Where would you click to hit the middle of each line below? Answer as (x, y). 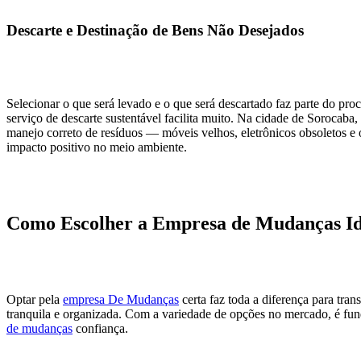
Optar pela (35, 299)
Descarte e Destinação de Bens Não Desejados (155, 31)
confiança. (100, 328)
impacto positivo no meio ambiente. (97, 147)
